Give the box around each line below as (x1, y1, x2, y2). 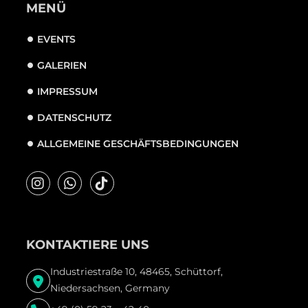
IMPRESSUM (36, 85, 98, 98)
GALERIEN (36, 59, 87, 72)
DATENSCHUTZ (36, 111, 111, 124)
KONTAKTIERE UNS (25, 237, 148, 253)
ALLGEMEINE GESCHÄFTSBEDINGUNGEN (36, 137, 239, 151)
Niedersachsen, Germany (49, 282, 170, 295)
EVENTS (36, 33, 76, 46)
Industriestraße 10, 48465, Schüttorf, (49, 265, 223, 278)
